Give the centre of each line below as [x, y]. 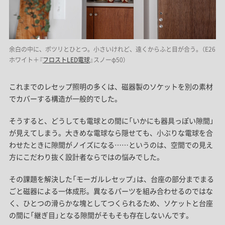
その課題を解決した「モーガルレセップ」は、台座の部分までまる [111, 179]
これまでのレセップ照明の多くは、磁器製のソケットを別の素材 [111, 86]
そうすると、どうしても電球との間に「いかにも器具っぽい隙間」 [111, 120]
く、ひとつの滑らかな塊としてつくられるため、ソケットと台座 [111, 203]
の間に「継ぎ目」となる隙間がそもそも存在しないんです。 [101, 215]
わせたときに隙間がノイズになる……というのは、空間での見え [111, 144]
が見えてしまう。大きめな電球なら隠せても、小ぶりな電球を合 [111, 132]
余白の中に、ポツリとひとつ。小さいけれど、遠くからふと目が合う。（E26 [112, 49]
